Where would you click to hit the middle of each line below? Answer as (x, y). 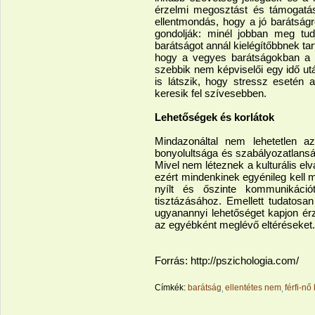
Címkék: (170, 288)
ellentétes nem (253, 288)
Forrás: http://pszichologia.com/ (227, 261)
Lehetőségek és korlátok (214, 117)
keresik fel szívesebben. (211, 93)
